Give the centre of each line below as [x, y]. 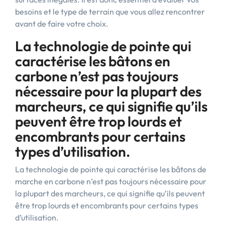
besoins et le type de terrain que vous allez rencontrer [110, 12]
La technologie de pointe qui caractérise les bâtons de [111, 169]
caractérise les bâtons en [93, 61]
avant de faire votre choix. [62, 24]
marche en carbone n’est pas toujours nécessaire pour [111, 181]
